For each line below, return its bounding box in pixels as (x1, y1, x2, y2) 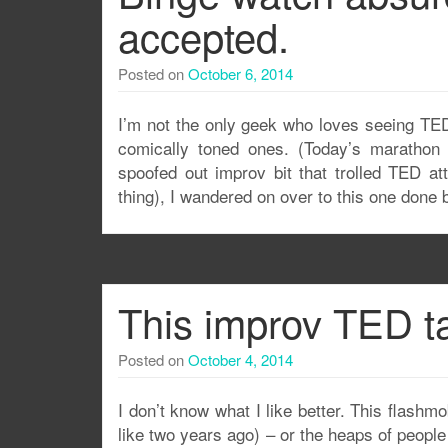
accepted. (118, 7, 289, 64)
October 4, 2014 (188, 349, 293, 370)
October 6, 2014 (188, 63, 293, 84)
